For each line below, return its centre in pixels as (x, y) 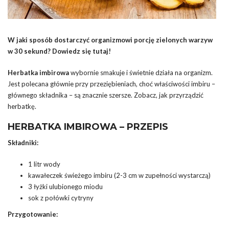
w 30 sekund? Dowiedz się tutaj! (59, 51)
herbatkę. (22, 106)
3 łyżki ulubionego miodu (65, 186)
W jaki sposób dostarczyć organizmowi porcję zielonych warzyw (110, 40)
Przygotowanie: (33, 214)
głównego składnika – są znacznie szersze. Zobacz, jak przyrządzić (106, 95)
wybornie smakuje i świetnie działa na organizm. (141, 72)
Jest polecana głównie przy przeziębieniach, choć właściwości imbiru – (111, 84)
